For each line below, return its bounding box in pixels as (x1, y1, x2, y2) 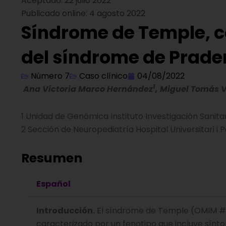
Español (36, 178, 71, 190)
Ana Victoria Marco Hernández (21, 83, 153, 95)
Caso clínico (79, 70, 128, 82)
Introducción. (36, 205, 95, 216)
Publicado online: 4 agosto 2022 (21, 8, 145, 19)
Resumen (21, 149, 82, 167)
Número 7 (31, 70, 70, 82)
